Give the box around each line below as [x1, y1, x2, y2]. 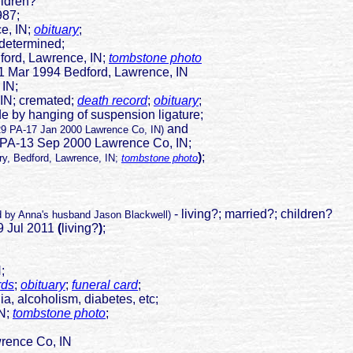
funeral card [72, 278, 138, 292]
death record [77, 94, 147, 108]
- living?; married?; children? [174, 207, 333, 221]
